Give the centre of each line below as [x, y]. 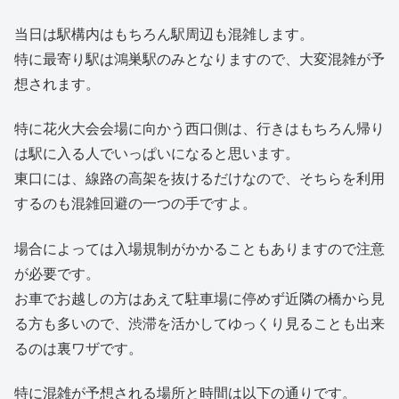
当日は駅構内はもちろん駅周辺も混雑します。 [164, 33]
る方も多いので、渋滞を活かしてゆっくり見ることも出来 [199, 322]
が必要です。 [57, 273]
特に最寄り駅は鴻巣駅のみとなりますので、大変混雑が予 [199, 58]
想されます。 [57, 83]
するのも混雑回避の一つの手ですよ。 [135, 203]
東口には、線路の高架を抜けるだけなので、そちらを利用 [199, 178]
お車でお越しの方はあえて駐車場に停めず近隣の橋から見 [199, 297]
